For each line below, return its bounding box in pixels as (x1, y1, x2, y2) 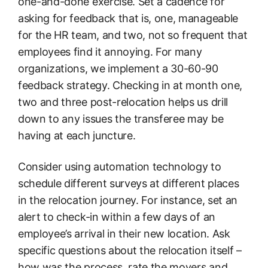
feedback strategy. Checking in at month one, (18, 79, 242, 92)
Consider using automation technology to (18, 160, 221, 173)
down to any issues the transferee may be (18, 112, 224, 126)
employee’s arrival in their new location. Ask (18, 227, 230, 240)
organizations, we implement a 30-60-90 (18, 62, 218, 75)
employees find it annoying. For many (18, 45, 202, 59)
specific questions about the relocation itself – (18, 243, 242, 257)
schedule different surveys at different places (18, 176, 239, 190)
